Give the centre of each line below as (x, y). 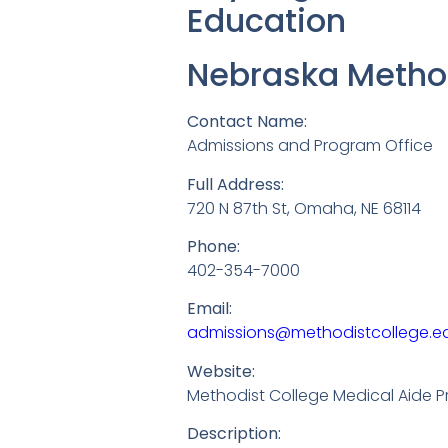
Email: (209, 309)
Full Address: (235, 184)
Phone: (213, 247)
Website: (221, 371)
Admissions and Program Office (310, 146)
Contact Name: (247, 122)
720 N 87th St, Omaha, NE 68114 (304, 208)
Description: (234, 434)
